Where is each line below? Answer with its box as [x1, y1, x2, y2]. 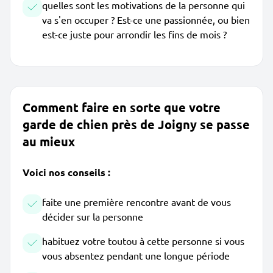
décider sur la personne [42, 210, 143, 222]
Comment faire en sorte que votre [23, 99, 221, 115]
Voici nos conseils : [23, 166, 110, 179]
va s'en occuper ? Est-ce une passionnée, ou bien [42, 13, 250, 26]
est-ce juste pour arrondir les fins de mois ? [42, 28, 227, 40]
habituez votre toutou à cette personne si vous [42, 235, 244, 247]
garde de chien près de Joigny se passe [23, 116, 250, 132]
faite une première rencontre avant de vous [42, 196, 231, 208]
